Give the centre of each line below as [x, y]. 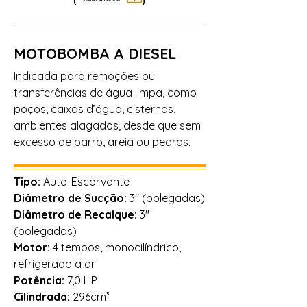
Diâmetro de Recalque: [77, 214]
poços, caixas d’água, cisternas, [95, 109]
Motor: [33, 247]
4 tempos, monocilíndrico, [117, 247]
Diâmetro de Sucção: [72, 198]
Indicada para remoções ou [84, 76]
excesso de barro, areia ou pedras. [102, 142]
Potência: [40, 280]
